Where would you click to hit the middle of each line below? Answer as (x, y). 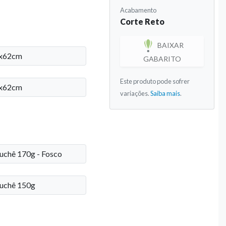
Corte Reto (143, 21)
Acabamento (138, 10)
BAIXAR (169, 45)
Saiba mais (165, 93)
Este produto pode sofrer (155, 81)
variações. (135, 93)
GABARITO (162, 59)
